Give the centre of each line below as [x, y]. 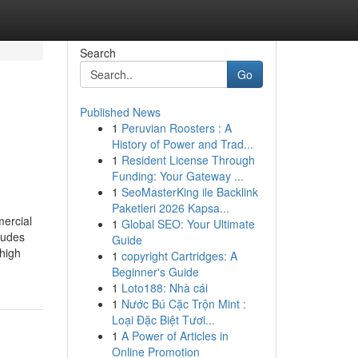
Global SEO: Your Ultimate [188, 224]
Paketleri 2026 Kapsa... [170, 208]
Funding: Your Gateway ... [177, 176]
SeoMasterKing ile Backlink [189, 192]
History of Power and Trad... [182, 144]
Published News [120, 112]
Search [97, 53]
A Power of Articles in [175, 336]
